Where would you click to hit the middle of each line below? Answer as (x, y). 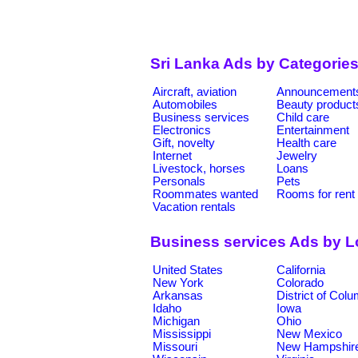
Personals (179, 181)
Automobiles (185, 104)
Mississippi (182, 334)
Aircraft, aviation (195, 91)
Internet (172, 155)
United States (188, 270)
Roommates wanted (205, 194)
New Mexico (309, 334)
